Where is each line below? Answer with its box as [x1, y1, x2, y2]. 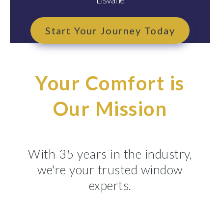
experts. [88, 178, 132, 193]
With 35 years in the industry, [28, 146, 192, 162]
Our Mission [53, 97, 167, 121]
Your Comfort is [35, 71, 185, 95]
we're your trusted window [37, 162, 183, 177]
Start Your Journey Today [45, 25, 175, 37]
